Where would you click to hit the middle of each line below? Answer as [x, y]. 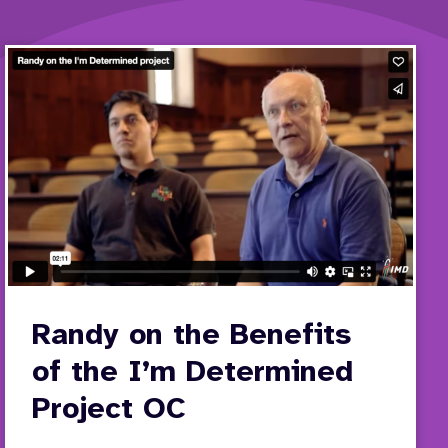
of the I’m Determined [193, 373]
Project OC [109, 410]
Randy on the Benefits [192, 336]
